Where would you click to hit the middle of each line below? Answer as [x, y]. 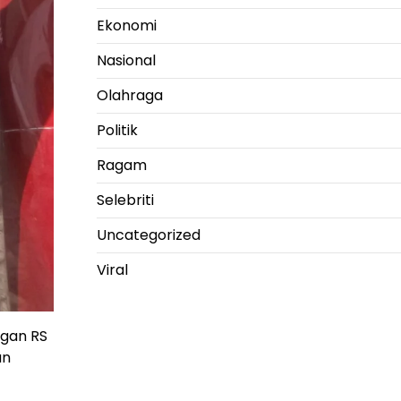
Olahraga [129, 95]
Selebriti [125, 200]
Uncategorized [148, 235]
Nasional [126, 60]
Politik [117, 130]
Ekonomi [126, 25]
